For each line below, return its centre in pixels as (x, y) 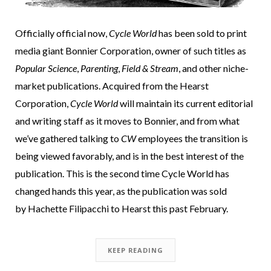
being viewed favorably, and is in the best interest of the (129, 155)
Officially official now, (62, 33)
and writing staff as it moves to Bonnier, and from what (127, 120)
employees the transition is (192, 138)
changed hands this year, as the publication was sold (121, 191)
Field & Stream (150, 68)
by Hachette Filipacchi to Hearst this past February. (122, 208)
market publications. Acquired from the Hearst (112, 85)
